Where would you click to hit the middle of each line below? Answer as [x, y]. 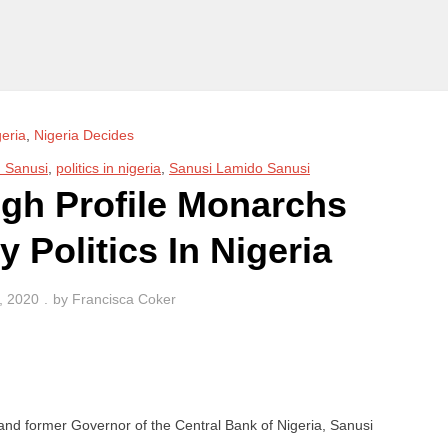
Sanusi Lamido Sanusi [239, 167]
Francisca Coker [124, 299]
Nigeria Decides [84, 134]
